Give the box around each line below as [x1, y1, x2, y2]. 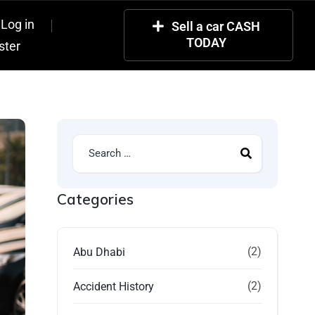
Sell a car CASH [172, 19, 261, 34]
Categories [57, 190, 134, 208]
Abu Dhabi [73, 245, 126, 259]
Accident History [73, 280, 155, 293]
